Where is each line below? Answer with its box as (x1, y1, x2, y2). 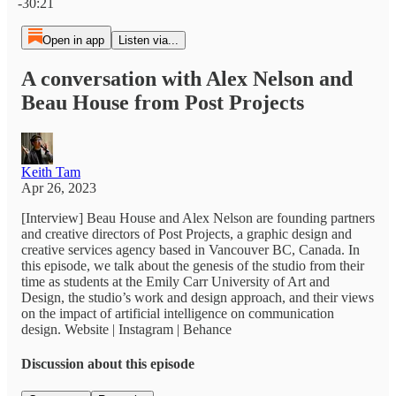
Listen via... (118, 34, 179, 47)
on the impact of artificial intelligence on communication (21, 305, 334, 321)
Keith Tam (21, 164, 80, 179)
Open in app (42, 34, 104, 47)
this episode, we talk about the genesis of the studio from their (21, 257, 364, 273)
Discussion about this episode (21, 356, 194, 372)
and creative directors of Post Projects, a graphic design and (21, 225, 352, 241)
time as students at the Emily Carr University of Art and (21, 273, 330, 289)
